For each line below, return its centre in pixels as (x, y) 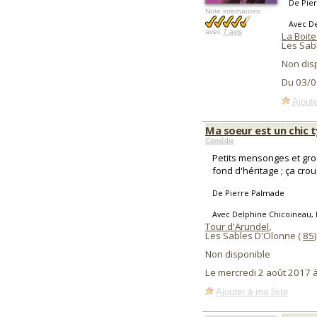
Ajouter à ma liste (252, 292)
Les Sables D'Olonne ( (254, 236)
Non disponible (238, 254)
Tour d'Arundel (237, 226)
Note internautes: (234, 11)
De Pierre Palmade (248, 193)
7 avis (232, 31)
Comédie (220, 140)
